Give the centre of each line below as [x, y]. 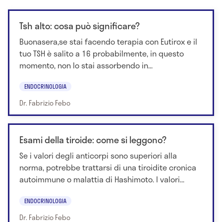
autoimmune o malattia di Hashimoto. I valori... [102, 179]
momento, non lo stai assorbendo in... [86, 65]
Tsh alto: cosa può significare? [80, 26]
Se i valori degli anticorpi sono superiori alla [98, 156]
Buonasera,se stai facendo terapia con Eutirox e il [108, 41]
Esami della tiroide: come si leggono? [93, 140]
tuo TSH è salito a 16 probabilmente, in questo [102, 53]
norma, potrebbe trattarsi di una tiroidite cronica [108, 167]
